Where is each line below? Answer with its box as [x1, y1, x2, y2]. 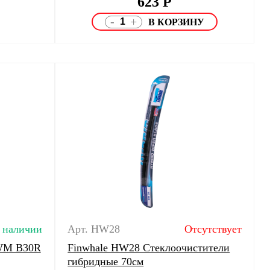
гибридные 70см [67, 256, 144, 268]
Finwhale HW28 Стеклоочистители [67, 242, 230, 254]
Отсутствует [184, 223, 242, 235]
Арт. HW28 [67, 223, 121, 235]
